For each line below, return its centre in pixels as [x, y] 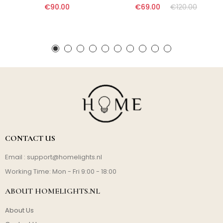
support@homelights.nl [64, 157]
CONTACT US [30, 138]
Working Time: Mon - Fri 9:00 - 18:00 [61, 171]
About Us [19, 210]
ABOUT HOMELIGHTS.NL [53, 191]
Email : [16, 157]
